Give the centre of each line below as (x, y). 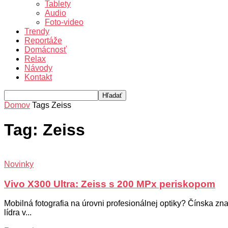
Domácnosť (46, 50)
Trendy (37, 31)
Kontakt (38, 77)
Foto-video (64, 22)
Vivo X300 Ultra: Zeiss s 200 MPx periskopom (110, 184)
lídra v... (18, 213)
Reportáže (43, 40)
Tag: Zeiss (45, 130)
